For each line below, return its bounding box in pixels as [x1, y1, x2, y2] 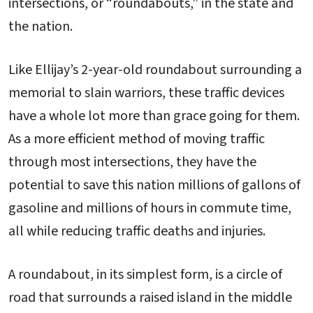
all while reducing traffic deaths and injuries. [8, 221, 265, 242]
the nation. [8, 17, 73, 37]
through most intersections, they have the [8, 152, 256, 173]
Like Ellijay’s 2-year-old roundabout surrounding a [8, 60, 302, 80]
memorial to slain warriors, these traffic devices [8, 83, 284, 103]
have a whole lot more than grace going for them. [8, 106, 300, 126]
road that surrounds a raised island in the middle [8, 287, 292, 307]
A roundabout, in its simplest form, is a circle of [8, 264, 282, 284]
